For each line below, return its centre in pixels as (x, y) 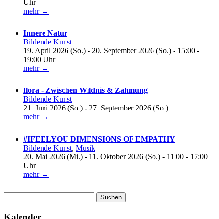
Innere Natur (45, 33)
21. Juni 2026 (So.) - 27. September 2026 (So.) (96, 108)
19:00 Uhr (39, 59)
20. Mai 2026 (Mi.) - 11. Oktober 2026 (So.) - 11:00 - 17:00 (116, 156)
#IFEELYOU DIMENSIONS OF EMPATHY (99, 139)
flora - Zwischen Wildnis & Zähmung (86, 90)
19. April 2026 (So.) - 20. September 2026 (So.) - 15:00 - (111, 50)
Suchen (15, 196)
